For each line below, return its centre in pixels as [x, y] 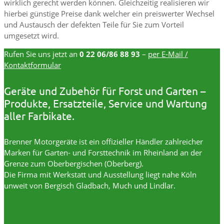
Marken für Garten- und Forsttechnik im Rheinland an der [103, 152]
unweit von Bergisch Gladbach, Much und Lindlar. [90, 185]
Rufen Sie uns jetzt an [42, 54]
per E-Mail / [168, 54]
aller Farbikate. [39, 115]
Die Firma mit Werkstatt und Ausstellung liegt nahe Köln [100, 174]
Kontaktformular [32, 65]
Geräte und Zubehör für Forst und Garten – [105, 90]
